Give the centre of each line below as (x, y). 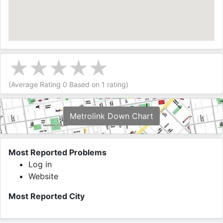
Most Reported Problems (57, 152)
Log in (40, 164)
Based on (84, 84)
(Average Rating (36, 84)
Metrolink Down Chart (111, 116)
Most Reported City (47, 196)
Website (43, 176)
